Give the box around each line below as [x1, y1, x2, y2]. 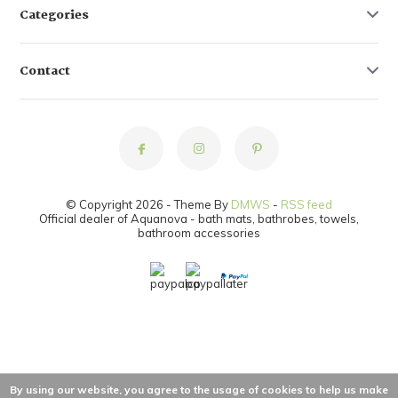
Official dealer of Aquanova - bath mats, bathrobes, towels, [39, 211, 359, 227]
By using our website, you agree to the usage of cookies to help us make [10, 383, 388, 396]
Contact [20, 61, 71, 82]
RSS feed [281, 197, 332, 212]
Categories [20, 5, 90, 26]
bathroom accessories [138, 226, 260, 241]
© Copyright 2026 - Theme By [66, 197, 231, 212]
